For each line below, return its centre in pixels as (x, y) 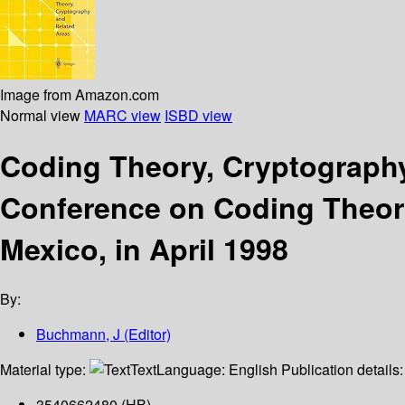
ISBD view (198, 115)
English (253, 370)
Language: (193, 370)
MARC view (122, 115)
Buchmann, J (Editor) (104, 334)
